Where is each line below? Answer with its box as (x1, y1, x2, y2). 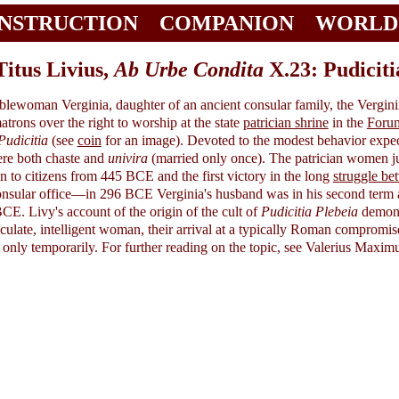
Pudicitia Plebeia (260, 203, 358, 219)
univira (107, 150, 148, 166)
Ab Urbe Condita (113, 58, 264, 81)
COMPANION (159, 12, 294, 35)
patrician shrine (242, 114, 329, 130)
